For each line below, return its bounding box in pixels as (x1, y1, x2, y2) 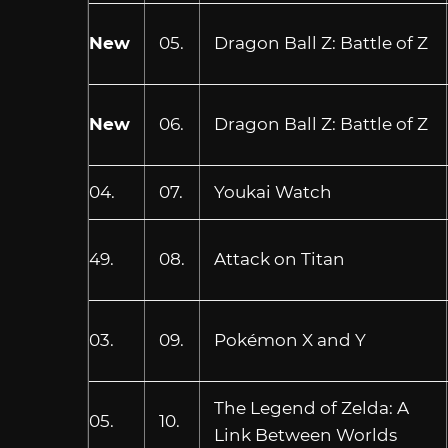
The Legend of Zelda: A (213, 397, 409, 418)
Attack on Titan (213, 248, 345, 269)
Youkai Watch (213, 181, 332, 202)
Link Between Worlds (213, 424, 397, 445)
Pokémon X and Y (213, 329, 366, 350)
